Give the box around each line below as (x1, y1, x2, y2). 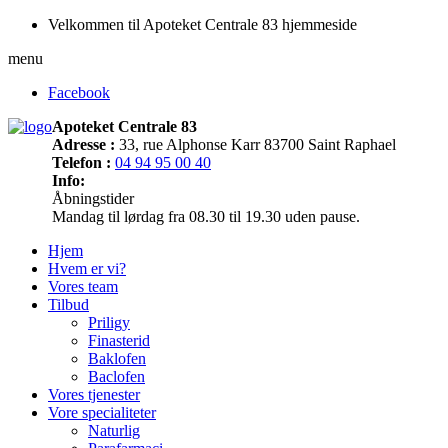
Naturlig (88, 422, 140, 439)
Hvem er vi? (48, 260, 126, 277)
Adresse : (52, 136, 115, 153)
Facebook (48, 84, 110, 101)
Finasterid (88, 332, 150, 349)
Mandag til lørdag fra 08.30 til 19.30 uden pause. (52, 208, 360, 225)
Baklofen (88, 350, 146, 367)
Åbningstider (52, 190, 134, 207)
